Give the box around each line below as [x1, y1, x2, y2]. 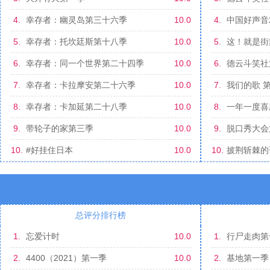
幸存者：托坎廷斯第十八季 [25, 37, 127, 46]
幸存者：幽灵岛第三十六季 [25, 15, 127, 25]
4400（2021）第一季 [25, 253, 107, 263]
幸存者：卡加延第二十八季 [25, 102, 127, 111]
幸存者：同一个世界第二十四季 [25, 58, 144, 68]
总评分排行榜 [75, 210, 126, 220]
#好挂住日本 [25, 145, 73, 155]
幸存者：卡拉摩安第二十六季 [25, 80, 136, 90]
